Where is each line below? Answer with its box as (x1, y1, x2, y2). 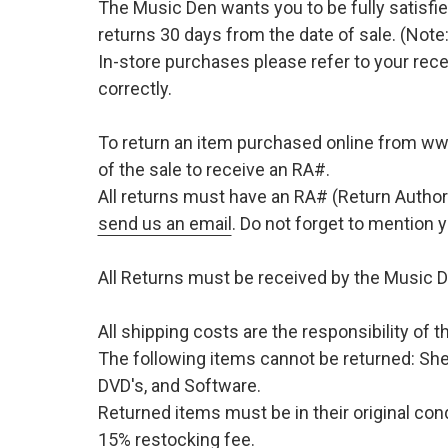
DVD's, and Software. (97, 375, 261, 396)
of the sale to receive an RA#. (97, 159, 330, 180)
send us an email (97, 213, 232, 234)
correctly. (97, 78, 172, 99)
